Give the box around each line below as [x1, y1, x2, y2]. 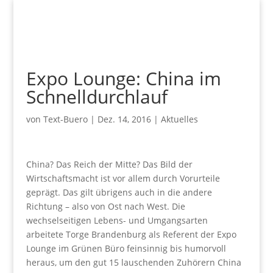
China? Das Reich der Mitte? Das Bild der [26, 158, 193, 170]
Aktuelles [160, 113, 198, 125]
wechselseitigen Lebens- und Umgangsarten [26, 214, 208, 226]
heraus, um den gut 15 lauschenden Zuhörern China [26, 257, 241, 268]
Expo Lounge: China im [26, 66, 221, 91]
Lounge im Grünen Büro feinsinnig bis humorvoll [26, 243, 226, 254]
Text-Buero [43, 113, 88, 125]
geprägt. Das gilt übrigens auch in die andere [26, 186, 212, 198]
